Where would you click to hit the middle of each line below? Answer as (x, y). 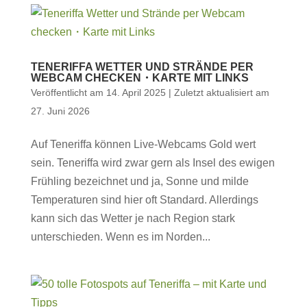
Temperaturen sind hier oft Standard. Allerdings (144, 200)
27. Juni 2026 (60, 111)
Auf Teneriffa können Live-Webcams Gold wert (143, 144)
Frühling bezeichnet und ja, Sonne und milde (139, 181)
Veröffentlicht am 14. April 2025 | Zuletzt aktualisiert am (150, 93)
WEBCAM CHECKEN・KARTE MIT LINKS (139, 78)
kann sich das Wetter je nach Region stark (133, 218)
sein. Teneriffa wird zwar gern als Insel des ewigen (152, 163)
